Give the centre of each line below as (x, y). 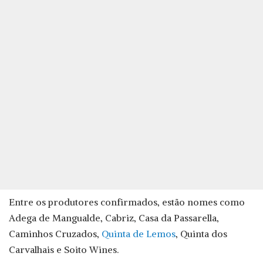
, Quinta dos (201, 234)
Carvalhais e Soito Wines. (64, 250)
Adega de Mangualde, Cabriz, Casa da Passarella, (114, 218)
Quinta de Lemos (139, 234)
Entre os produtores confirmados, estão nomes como (127, 202)
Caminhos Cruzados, (55, 234)
